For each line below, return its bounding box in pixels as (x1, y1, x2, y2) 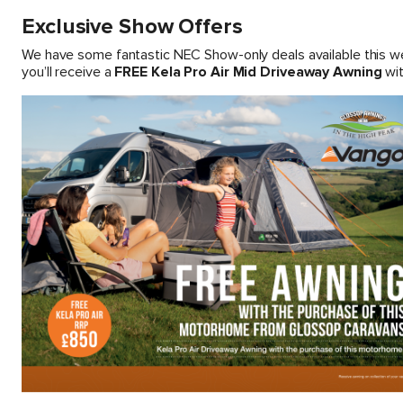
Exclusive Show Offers (22, 13, 243, 40)
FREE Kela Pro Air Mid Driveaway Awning (114, 63, 382, 81)
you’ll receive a (22, 63, 115, 81)
